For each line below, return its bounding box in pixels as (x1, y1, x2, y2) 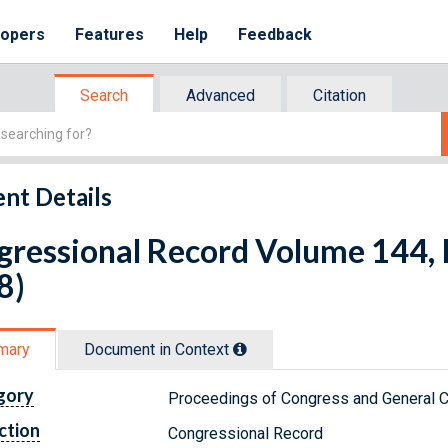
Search (80, 86, 128, 105)
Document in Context (84, 339, 233, 359)
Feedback (238, 25, 313, 44)
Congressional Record (168, 423, 324, 443)
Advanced (186, 86, 255, 105)
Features (75, 25, 145, 44)
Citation (313, 86, 366, 105)
